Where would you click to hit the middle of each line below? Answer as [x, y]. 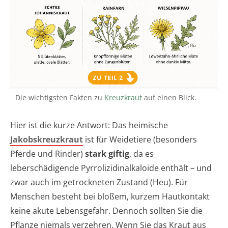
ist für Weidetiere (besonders [140, 140]
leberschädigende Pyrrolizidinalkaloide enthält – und [111, 168]
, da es [141, 154]
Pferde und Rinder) [48, 154]
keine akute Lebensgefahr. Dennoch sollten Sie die [106, 211]
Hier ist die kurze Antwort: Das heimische [89, 125]
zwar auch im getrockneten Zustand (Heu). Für [99, 182]
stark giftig [107, 154]
